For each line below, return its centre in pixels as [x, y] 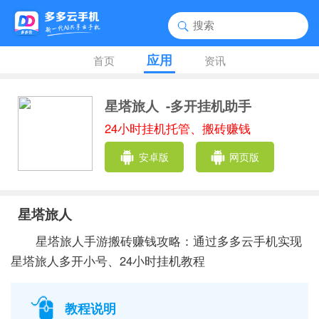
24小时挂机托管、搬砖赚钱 [178, 128]
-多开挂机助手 [207, 105]
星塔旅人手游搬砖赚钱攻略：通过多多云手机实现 [168, 240]
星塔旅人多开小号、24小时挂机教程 [108, 260]
